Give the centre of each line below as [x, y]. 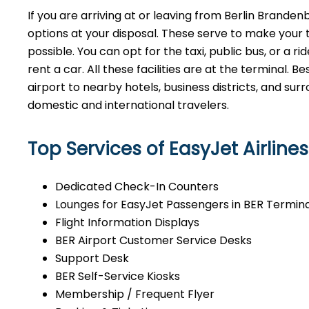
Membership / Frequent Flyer [135, 294]
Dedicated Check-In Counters [137, 187]
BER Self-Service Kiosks [118, 276]
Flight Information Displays [127, 222]
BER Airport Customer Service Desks [153, 240]
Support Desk [92, 258]
